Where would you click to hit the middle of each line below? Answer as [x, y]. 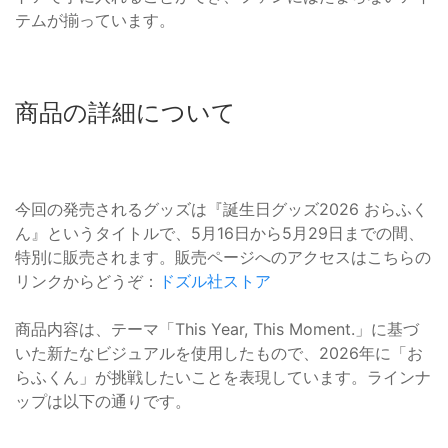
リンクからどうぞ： [87, 281]
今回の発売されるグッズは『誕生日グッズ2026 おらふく [221, 209]
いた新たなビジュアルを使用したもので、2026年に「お [219, 353]
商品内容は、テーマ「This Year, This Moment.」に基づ [217, 329]
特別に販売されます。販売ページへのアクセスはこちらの [223, 257]
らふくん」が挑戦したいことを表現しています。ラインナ [223, 377]
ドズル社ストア [215, 281]
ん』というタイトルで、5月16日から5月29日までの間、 [219, 233]
